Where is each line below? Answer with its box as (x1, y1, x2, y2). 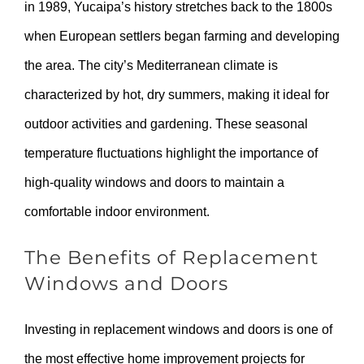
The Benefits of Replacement (24, 246, 318, 270)
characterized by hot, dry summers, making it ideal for (24, 87, 329, 102)
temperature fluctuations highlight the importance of (24, 145, 318, 160)
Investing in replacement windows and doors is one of (24, 322, 332, 336)
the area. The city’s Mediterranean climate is (24, 58, 278, 72)
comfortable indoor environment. (24, 204, 210, 219)
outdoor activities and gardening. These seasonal (24, 116, 308, 131)
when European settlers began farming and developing (24, 28, 340, 43)
